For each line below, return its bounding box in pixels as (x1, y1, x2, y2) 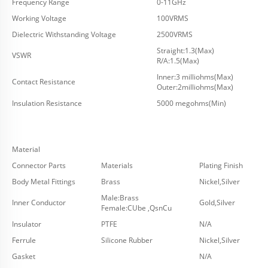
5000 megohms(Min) (157, 98, 226, 109)
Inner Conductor (12, 197, 66, 208)
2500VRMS (157, 29, 194, 40)
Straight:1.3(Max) (157, 45, 214, 56)
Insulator (12, 219, 41, 230)
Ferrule (12, 235, 36, 246)
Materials (101, 160, 135, 171)
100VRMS (157, 13, 188, 24)
